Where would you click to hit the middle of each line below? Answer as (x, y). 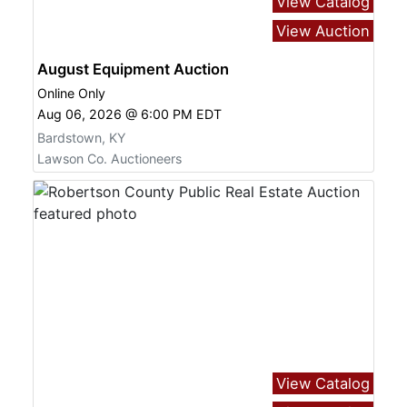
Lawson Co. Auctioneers (109, 159)
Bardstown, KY (81, 137)
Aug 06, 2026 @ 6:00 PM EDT (129, 114)
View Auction (323, 31)
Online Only (71, 93)
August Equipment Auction (133, 69)
